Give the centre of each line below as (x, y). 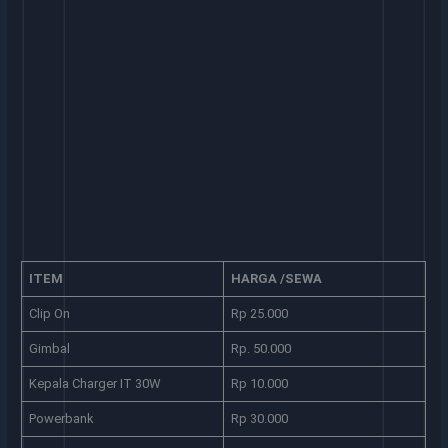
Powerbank (61, 418)
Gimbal (49, 348)
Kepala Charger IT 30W (94, 383)
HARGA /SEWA (276, 278)
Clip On (49, 313)
